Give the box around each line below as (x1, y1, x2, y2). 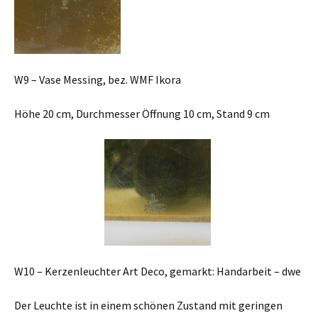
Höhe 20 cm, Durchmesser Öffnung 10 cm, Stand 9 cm (14, 106, 270, 121)
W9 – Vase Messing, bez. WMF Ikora (14, 72, 181, 87)
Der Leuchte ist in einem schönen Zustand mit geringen (14, 298, 283, 312)
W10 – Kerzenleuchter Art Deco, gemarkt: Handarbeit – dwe (14, 264, 301, 278)
